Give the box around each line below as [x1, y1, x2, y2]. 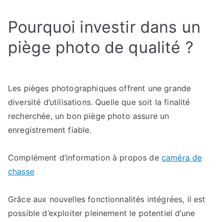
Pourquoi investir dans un [8, 17, 201, 37]
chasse [8, 166, 34, 176]
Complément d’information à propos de [8, 153, 162, 163]
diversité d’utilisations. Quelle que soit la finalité [8, 97, 190, 107]
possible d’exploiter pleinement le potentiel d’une [8, 208, 195, 218]
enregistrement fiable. [8, 125, 92, 135]
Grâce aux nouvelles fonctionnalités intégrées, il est [8, 194, 206, 204]
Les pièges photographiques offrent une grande [8, 83, 191, 93]
